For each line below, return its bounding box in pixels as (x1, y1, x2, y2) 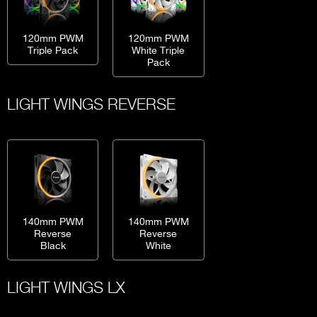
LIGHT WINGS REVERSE (7, 94, 175, 113)
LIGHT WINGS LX (7, 277, 125, 296)
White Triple (132, 43, 185, 57)
